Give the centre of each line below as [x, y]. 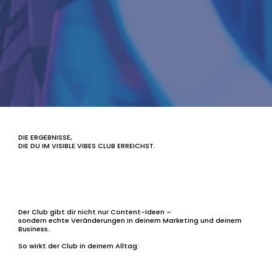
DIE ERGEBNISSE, [45, 137]
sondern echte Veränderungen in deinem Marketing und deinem [130, 220]
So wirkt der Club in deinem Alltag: [78, 246]
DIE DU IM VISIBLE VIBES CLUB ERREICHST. [87, 145]
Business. [34, 229]
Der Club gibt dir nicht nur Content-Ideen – [94, 212]
